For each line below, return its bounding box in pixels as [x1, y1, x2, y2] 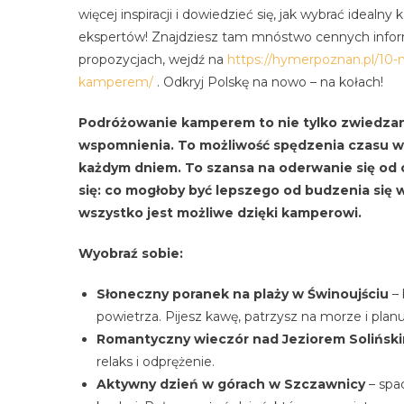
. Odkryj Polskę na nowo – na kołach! [153, 73, 383, 90]
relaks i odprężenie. [96, 353, 215, 370]
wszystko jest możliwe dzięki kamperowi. [78, 204, 362, 221]
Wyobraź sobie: [78, 244, 183, 262]
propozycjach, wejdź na [78, 50, 227, 68]
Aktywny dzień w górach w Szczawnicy [96, 375, 365, 392]
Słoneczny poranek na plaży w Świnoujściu [96, 285, 389, 302]
